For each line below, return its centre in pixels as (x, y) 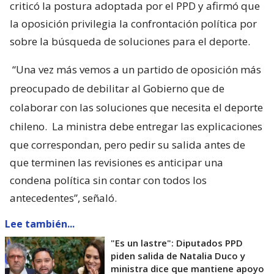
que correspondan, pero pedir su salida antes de (128, 145)
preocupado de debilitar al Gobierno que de (117, 89)
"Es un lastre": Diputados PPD (177, 243)
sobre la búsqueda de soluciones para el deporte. (130, 42)
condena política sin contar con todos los (108, 180)
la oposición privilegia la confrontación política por (133, 24)
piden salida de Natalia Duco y (178, 256)
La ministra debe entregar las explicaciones (156, 127)
